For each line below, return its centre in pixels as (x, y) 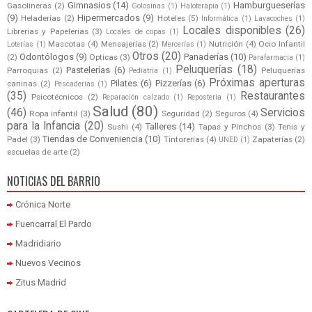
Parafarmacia (271, 58)
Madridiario (38, 244)
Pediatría (143, 71)
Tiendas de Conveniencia (93, 139)
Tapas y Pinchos (230, 127)
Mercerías (178, 45)
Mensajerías (123, 44)
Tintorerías (184, 140)
